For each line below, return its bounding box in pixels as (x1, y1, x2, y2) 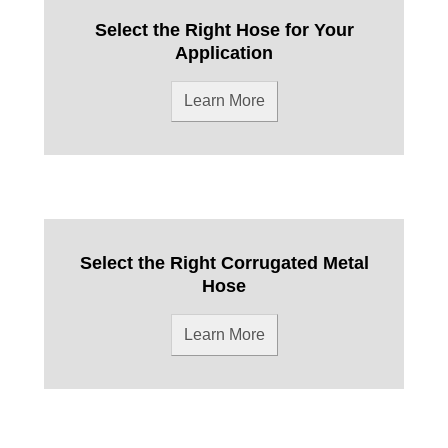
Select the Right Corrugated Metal (79, 252, 369, 274)
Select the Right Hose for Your (94, 19, 354, 41)
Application (175, 42, 273, 64)
